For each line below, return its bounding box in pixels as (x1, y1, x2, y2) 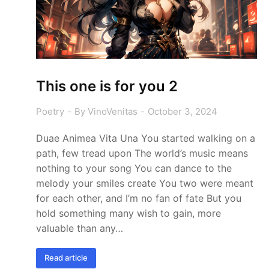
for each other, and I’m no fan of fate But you (36, 192, 241, 204)
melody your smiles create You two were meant (36, 177, 253, 189)
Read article (44, 253, 88, 263)
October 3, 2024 (148, 105, 217, 117)
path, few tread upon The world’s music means (36, 147, 248, 159)
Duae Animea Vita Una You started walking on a (36, 131, 255, 144)
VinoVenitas (88, 105, 138, 117)
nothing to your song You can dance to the (36, 162, 232, 174)
